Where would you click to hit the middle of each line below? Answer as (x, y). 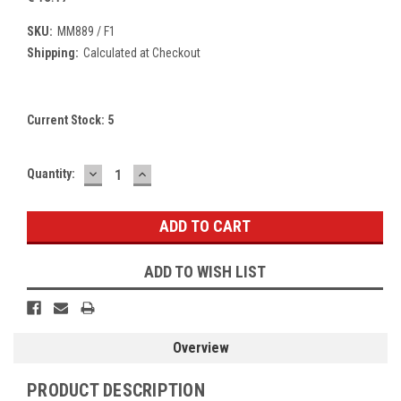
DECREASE (124, 173)
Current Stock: (67, 120)
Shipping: (53, 53)
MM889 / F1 (86, 32)
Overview (200, 348)
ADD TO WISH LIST (205, 272)
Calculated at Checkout (141, 53)
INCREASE (172, 173)
